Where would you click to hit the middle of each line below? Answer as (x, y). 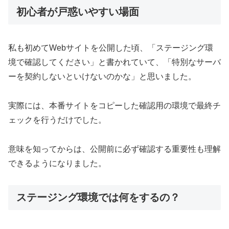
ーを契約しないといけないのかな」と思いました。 (102, 77)
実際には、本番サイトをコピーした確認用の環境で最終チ (114, 105)
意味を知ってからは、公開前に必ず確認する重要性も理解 (114, 149)
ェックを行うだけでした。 (57, 120)
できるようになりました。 (57, 163)
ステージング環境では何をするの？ (98, 198)
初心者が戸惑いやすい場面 (78, 12)
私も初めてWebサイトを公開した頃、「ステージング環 (111, 48)
